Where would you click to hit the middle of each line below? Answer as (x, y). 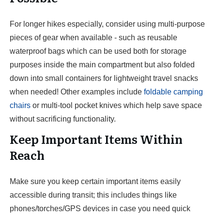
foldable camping (173, 92)
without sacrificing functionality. (63, 119)
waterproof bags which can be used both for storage (98, 51)
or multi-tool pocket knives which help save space (116, 105)
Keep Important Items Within (96, 139)
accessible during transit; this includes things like (93, 195)
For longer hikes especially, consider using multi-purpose (107, 24)
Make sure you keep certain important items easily (95, 181)
